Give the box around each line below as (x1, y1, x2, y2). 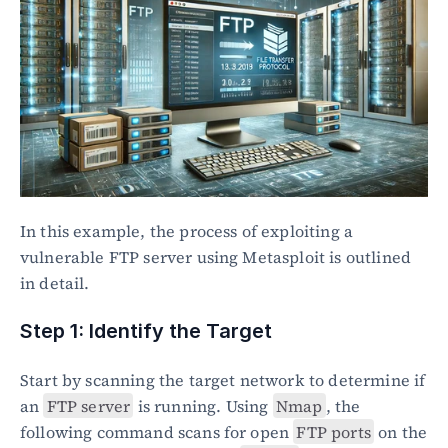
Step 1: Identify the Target (20, 318, 272, 343)
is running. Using (133, 394, 273, 417)
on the (374, 420, 428, 443)
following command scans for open (20, 420, 294, 443)
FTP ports (296, 420, 371, 443)
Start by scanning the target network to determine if (20, 368, 426, 391)
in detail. (20, 271, 90, 294)
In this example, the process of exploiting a (20, 219, 354, 242)
